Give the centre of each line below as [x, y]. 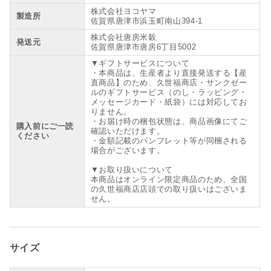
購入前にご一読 [45, 126]
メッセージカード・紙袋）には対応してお [169, 102]
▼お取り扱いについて [132, 170]
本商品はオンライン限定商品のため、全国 [169, 180]
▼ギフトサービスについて [140, 64]
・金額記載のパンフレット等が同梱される [169, 141]
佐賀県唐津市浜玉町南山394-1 [146, 21]
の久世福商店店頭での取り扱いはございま [169, 189]
